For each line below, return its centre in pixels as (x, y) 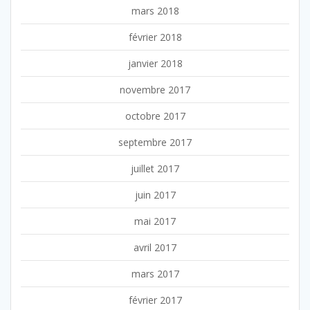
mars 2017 (155, 273)
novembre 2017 (155, 89)
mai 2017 (155, 221)
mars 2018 (155, 10)
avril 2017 (155, 247)
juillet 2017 (155, 168)
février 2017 (155, 300)
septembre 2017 (155, 142)
